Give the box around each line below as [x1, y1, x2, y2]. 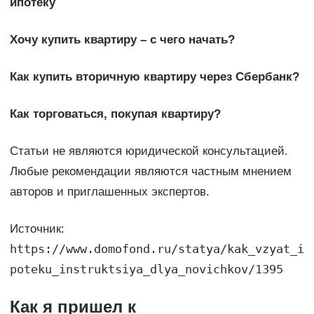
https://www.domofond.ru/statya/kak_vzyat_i [9, 242, 304, 257]
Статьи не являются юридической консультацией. [9, 144, 288, 158]
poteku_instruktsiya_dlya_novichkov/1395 [9, 262, 283, 277]
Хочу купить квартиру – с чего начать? [9, 33, 235, 47]
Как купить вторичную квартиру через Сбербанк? [9, 70, 299, 84]
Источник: [9, 222, 64, 236]
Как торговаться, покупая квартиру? [9, 107, 221, 121]
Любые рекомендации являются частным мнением [9, 165, 292, 179]
